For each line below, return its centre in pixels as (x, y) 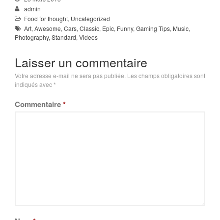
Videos (88, 37)
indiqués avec (34, 84)
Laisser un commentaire (81, 62)
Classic (89, 28)
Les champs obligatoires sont (166, 76)
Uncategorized (90, 18)
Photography (32, 37)
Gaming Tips (153, 28)
